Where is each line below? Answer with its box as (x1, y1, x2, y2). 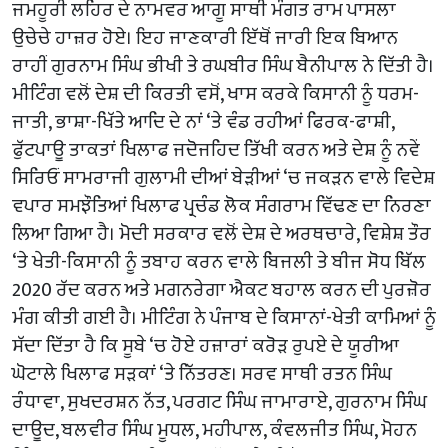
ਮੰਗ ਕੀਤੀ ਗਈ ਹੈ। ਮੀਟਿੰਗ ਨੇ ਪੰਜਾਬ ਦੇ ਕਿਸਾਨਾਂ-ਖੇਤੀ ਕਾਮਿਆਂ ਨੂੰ (12, 300, 436, 335)
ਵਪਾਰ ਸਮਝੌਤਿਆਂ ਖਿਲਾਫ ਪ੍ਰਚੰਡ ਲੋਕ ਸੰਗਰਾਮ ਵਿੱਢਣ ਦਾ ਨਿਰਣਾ (12, 188, 431, 223)
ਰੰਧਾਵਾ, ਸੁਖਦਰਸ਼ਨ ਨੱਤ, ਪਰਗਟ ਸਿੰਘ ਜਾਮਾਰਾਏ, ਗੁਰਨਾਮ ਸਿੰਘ (12, 384, 427, 419)
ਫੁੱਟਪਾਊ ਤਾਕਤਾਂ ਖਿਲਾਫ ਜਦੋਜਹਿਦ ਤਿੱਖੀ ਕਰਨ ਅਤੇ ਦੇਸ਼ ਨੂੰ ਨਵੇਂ (12, 132, 420, 167)
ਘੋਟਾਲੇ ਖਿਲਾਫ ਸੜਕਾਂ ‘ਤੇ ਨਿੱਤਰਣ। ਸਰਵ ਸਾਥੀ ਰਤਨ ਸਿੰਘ (12, 356, 392, 391)
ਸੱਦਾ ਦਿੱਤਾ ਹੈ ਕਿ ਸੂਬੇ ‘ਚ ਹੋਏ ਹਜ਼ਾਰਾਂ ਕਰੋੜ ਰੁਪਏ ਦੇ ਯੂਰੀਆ (12, 328, 399, 363)
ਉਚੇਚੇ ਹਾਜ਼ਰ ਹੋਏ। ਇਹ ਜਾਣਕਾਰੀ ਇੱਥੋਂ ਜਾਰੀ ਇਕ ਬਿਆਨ (12, 20, 398, 55)
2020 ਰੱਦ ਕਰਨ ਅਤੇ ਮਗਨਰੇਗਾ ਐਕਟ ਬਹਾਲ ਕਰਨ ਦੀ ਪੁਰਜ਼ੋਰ (12, 272, 431, 307)
